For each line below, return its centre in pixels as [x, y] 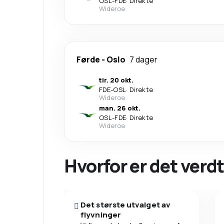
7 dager [143, 59]
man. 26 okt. [120, 108]
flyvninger [101, 214]
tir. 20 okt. [116, 80]
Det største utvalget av [125, 204]
